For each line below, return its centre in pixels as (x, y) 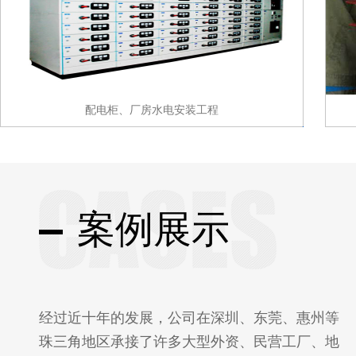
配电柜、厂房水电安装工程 (152, 110)
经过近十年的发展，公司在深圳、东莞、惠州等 (189, 317)
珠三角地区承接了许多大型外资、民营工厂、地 (189, 341)
